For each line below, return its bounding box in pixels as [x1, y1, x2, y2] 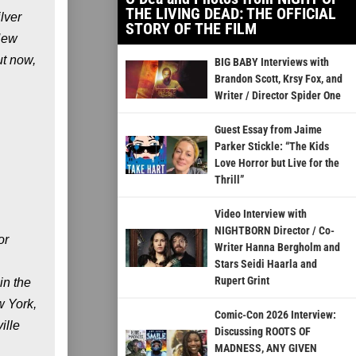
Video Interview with [214, 207, 307, 221]
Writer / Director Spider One [214, 89, 341, 103]
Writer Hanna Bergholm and [214, 241, 340, 254]
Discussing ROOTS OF [214, 325, 311, 339]
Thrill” [214, 173, 244, 187]
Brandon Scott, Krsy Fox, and [214, 72, 342, 86]
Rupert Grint [214, 274, 269, 288]
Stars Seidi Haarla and [214, 257, 317, 271]
